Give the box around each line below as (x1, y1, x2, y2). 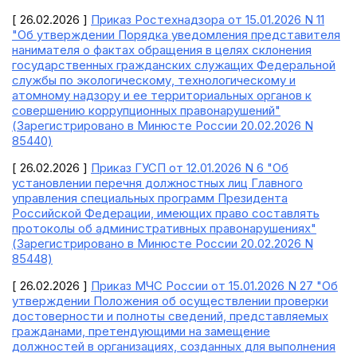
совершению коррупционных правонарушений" (12, 103, 280, 118)
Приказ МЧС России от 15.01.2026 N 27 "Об (91, 278, 338, 293)
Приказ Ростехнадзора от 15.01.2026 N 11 (91, 12, 324, 27)
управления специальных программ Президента (12, 190, 288, 206)
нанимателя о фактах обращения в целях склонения (12, 42, 312, 57)
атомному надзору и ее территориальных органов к (12, 88, 312, 103)
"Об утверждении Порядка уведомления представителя (12, 27, 340, 42)
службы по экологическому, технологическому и (12, 73, 296, 88)
